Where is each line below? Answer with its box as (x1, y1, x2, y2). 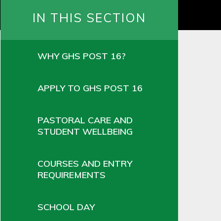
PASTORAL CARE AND (37, 114, 133, 126)
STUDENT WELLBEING (37, 125, 133, 137)
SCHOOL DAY (37, 201, 95, 213)
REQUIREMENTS (37, 169, 106, 181)
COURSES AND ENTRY (37, 157, 132, 169)
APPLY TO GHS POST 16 (37, 82, 143, 94)
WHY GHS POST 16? (37, 50, 126, 62)
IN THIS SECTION (33, 9, 146, 25)
